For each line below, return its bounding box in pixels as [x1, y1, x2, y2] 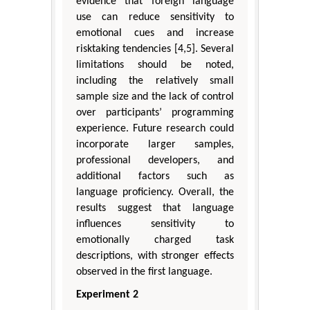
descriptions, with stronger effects [76, 250, 234, 262]
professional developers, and [76, 155, 234, 167]
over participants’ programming [76, 107, 234, 119]
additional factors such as [76, 171, 234, 183]
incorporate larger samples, [76, 139, 234, 151]
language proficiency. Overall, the [76, 187, 234, 199]
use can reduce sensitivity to [76, 12, 234, 24]
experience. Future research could [76, 123, 234, 135]
